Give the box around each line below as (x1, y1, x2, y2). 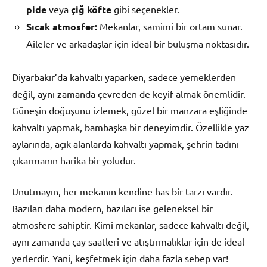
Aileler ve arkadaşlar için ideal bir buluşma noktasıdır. (26, 38, 249, 50)
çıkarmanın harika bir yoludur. (12, 154, 136, 167)
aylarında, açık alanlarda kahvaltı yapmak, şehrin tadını (12, 138, 239, 150)
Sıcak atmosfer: (26, 20, 97, 33)
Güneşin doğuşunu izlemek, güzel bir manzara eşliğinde (12, 104, 247, 117)
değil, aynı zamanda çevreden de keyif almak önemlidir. (12, 88, 246, 100)
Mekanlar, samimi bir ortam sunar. (97, 20, 243, 33)
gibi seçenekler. (111, 3, 179, 15)
